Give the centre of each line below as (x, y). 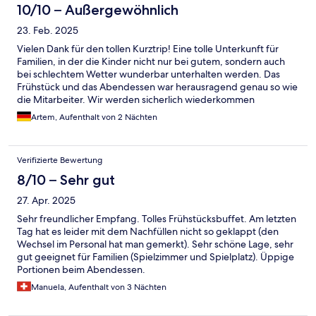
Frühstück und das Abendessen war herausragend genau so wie (157, 87)
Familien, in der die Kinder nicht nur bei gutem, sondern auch (151, 62)
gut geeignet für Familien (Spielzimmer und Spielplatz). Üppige (156, 257)
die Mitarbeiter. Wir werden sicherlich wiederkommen (136, 100)
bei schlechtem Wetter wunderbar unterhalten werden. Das (148, 74)
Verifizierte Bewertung (60, 160)
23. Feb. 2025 (48, 31)
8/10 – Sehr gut (66, 180)
